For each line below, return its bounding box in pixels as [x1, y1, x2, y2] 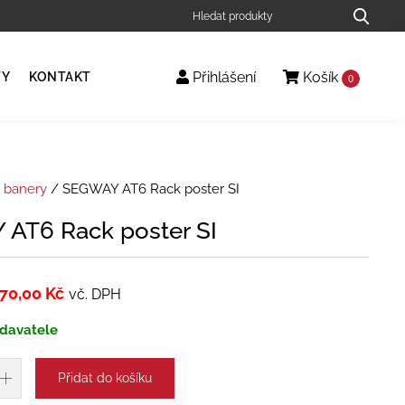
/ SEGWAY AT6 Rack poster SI [46, 180, 240, 197]
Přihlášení [189, 69, 256, 87]
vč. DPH [68, 285, 121, 303]
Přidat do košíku [57, 370, 152, 385]
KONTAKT [29, 70, 91, 84]
